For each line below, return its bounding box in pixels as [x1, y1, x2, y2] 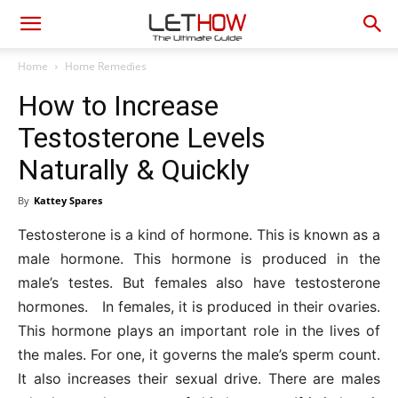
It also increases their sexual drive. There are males [18, 370, 380, 387]
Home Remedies [65, 59, 147, 74]
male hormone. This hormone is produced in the [18, 250, 380, 267]
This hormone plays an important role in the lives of [18, 322, 380, 339]
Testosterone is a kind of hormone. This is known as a [18, 226, 380, 243]
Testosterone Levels [18, 121, 266, 155]
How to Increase [18, 89, 219, 123]
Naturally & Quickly [18, 153, 250, 187]
